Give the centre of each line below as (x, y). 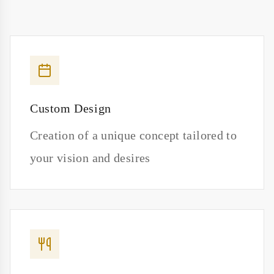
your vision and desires (90, 157)
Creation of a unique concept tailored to (134, 135)
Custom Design (71, 108)
